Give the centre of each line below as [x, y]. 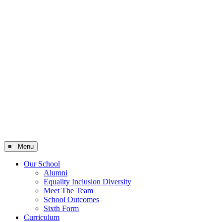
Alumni [55, 173]
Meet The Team [68, 191]
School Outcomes [71, 200]
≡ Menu [21, 147]
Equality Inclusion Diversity [87, 182]
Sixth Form [61, 209]
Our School [42, 164]
